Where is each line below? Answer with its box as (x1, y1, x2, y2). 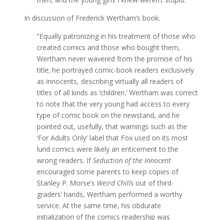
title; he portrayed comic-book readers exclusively (36, 65, 194, 75)
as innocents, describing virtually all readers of (36, 76, 183, 86)
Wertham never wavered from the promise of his (36, 54, 192, 63)
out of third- (133, 178, 174, 188)
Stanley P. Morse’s (36, 178, 97, 188)
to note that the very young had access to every (36, 99, 190, 109)
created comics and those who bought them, (36, 42, 180, 52)
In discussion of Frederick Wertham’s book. (22, 13, 160, 23)
